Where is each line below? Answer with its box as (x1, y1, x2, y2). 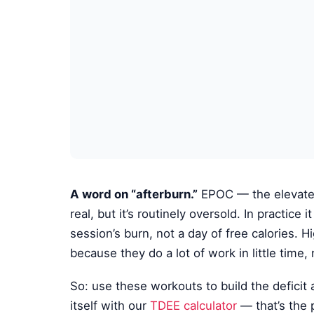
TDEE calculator (150, 298, 238, 313)
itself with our (70, 298, 151, 313)
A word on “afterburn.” (70, 187, 198, 202)
